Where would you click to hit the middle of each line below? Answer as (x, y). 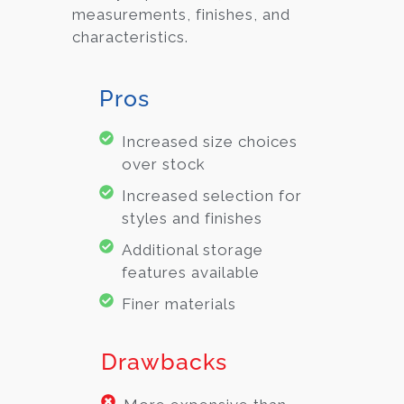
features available (191, 272)
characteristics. (130, 37)
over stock (164, 164)
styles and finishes (192, 218)
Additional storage (193, 249)
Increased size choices (210, 141)
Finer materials (179, 303)
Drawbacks (165, 361)
